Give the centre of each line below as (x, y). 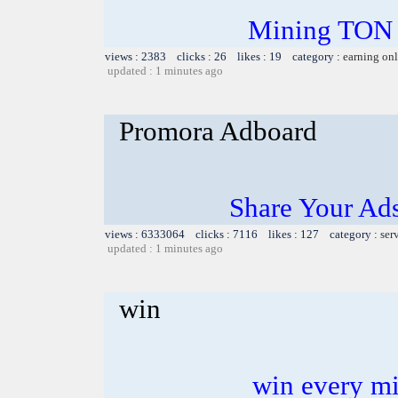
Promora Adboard (218, 131)
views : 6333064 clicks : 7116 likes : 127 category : (243, 234)
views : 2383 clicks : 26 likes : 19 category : (224, 56)
